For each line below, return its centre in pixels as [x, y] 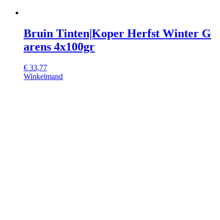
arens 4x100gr [59, 47]
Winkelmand [43, 77]
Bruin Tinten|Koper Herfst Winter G [117, 34]
